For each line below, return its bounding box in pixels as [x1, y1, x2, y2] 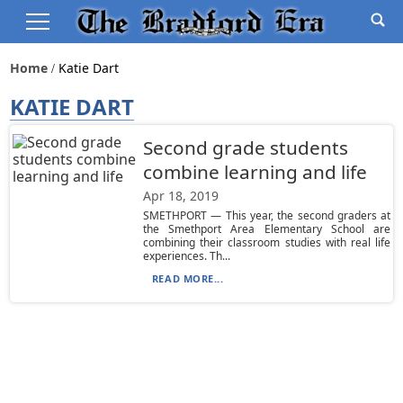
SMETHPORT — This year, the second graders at [142, 208, 391, 223]
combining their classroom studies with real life [142, 235, 391, 250]
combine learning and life [142, 159, 367, 184]
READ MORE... [151, 272, 224, 285]
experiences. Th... [142, 248, 230, 264]
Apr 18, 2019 [142, 187, 219, 204]
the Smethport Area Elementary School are [142, 221, 391, 237]
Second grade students [142, 135, 348, 160]
